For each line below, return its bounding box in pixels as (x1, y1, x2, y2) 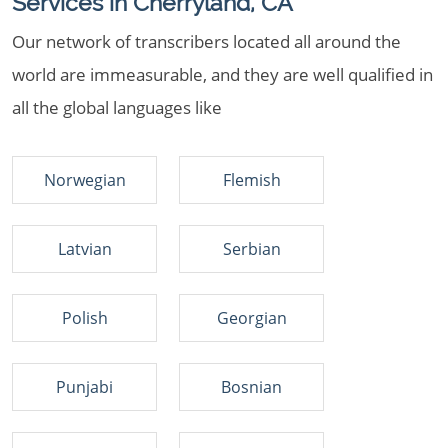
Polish (61, 307, 108, 329)
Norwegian (43, 169, 126, 191)
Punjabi (56, 376, 113, 398)
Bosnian (221, 376, 282, 398)
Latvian (57, 238, 112, 260)
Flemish (222, 169, 281, 191)
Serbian (222, 238, 281, 260)
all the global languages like (12, 96, 222, 119)
